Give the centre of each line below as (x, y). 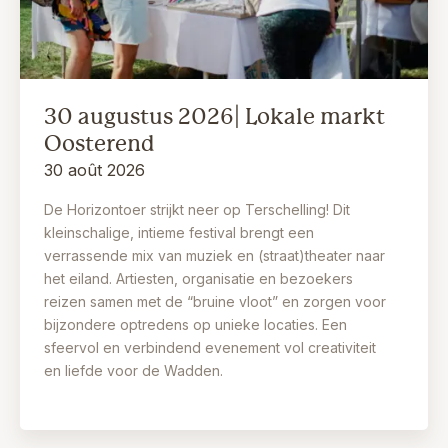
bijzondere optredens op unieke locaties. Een (195, 325)
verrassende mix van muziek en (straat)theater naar (214, 256)
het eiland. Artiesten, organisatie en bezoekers (198, 279)
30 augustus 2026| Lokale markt (214, 117)
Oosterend (99, 144)
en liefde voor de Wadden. (133, 371)
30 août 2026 (94, 170)
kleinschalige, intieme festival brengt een (179, 233)
